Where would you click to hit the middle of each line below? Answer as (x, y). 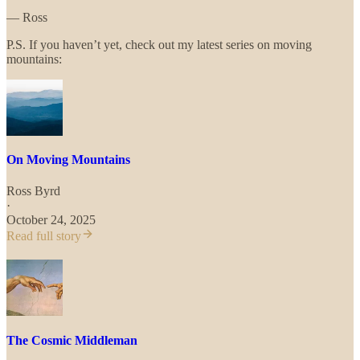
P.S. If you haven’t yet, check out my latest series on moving (159, 44)
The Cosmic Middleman (72, 340)
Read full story (44, 236)
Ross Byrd (33, 191)
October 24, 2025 (51, 220)
